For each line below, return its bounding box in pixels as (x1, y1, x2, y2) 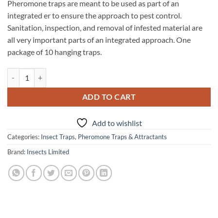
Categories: (7, 132, 41, 141)
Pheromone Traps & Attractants (78, 132, 167, 141)
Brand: (7, 147, 27, 156)
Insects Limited (27, 147, 69, 156)
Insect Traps (41, 132, 75, 141)
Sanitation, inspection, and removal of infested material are (7, 22, 202, 32)
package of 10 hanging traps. (7, 47, 102, 56)
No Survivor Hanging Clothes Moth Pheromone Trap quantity (7, 69, 192, 77)
